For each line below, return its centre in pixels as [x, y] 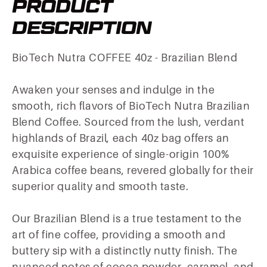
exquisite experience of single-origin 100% [121, 155]
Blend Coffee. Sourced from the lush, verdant [128, 122]
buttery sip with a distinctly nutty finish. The [125, 251]
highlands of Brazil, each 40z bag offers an [121, 139]
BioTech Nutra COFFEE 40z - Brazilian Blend [125, 58]
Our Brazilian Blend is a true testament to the [127, 219]
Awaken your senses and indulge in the [114, 90]
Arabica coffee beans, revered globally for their [133, 171]
